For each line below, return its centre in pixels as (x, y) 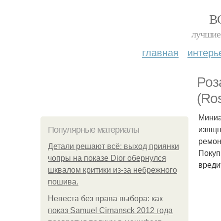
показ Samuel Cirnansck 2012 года (110, 210)
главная (160, 52)
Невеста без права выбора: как (105, 199)
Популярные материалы (93, 130)
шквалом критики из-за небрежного (112, 170)
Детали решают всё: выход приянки (113, 146)
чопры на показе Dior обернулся (107, 158)
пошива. (63, 182)
